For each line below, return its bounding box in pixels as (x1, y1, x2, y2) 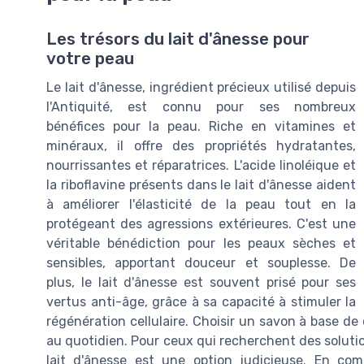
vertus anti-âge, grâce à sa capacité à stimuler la (46, 294, 356, 310)
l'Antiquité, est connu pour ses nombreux (46, 99, 356, 115)
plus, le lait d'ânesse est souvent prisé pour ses (46, 275, 356, 291)
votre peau (46, 49, 134, 69)
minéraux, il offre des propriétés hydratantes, (46, 138, 356, 154)
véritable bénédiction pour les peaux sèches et (46, 236, 356, 252)
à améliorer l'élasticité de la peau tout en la (46, 197, 356, 213)
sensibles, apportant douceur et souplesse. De (46, 255, 356, 271)
